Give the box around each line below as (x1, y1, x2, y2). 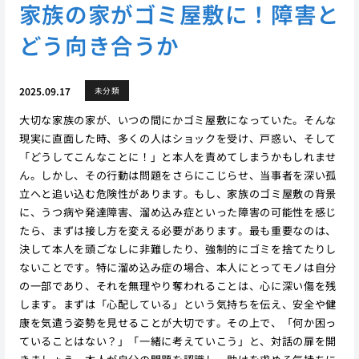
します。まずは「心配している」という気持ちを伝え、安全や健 (18, 296, 337, 313)
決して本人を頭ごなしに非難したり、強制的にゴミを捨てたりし (18, 241, 337, 257)
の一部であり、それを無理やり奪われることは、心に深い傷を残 (18, 278, 337, 294)
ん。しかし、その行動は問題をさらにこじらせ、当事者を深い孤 (18, 167, 337, 184)
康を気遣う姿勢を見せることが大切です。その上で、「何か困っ (18, 315, 337, 331)
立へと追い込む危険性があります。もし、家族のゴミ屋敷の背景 (18, 186, 337, 202)
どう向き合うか (18, 29, 179, 62)
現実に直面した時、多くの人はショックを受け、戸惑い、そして (18, 131, 337, 147)
